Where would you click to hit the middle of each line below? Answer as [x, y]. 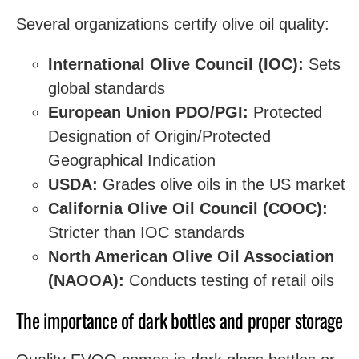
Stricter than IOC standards [146, 232]
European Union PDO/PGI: [148, 112]
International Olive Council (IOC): [176, 64]
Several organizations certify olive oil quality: [173, 24]
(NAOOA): [86, 280]
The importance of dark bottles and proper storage [179, 319]
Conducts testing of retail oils [229, 280]
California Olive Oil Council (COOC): [188, 208]
